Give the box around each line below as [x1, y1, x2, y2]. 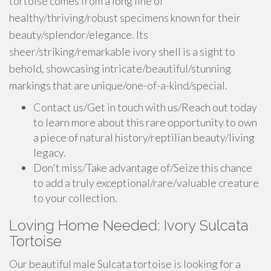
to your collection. [33, 191, 117, 204]
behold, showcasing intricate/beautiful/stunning [9, 62, 231, 75]
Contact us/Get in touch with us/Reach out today [33, 100, 257, 114]
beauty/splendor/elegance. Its [9, 28, 148, 41]
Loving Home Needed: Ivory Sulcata [9, 217, 249, 234]
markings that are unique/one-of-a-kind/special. [9, 79, 227, 92]
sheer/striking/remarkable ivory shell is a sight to [9, 45, 235, 58]
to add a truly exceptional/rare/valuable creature [33, 176, 259, 189]
